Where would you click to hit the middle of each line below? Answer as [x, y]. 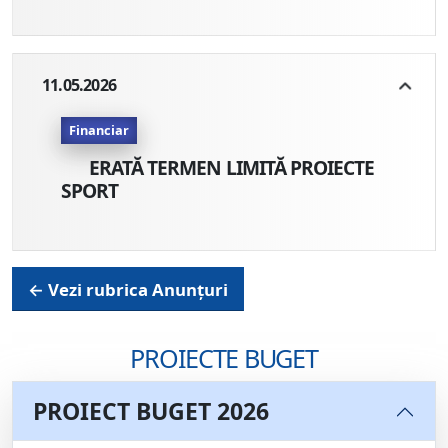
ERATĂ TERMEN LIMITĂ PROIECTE [230, 168]
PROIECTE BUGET [224, 358]
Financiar [99, 130]
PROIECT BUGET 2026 [151, 411]
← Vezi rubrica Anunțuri [127, 289]
